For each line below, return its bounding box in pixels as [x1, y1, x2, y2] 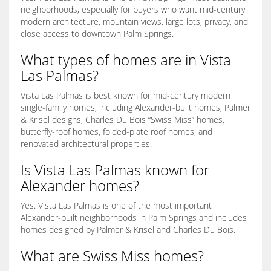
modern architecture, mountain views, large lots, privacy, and [21, 16, 248, 28]
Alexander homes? [21, 175, 139, 196]
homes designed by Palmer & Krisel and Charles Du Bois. [21, 224, 235, 236]
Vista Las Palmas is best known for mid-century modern [21, 90, 230, 102]
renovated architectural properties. [21, 138, 152, 150]
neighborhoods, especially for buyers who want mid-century [21, 4, 245, 16]
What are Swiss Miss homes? [21, 246, 204, 266]
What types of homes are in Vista [21, 50, 231, 70]
